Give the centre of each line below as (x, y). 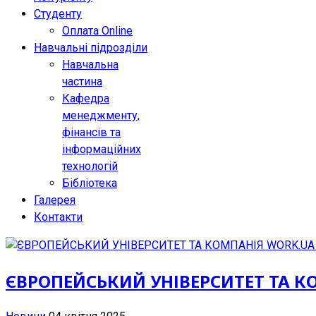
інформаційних (102, 149)
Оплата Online (97, 31)
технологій (90, 166)
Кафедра (86, 98)
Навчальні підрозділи (91, 48)
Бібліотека (90, 183)
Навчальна (90, 65)
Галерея (55, 200)
